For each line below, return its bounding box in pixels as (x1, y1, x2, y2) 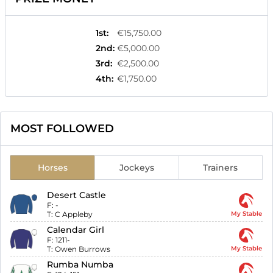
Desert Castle (47, 190, 107, 201)
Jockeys (119, 162, 154, 174)
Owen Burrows (55, 244, 111, 254)
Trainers (203, 162, 238, 174)
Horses (37, 162, 68, 174)
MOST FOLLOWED (10, 122, 114, 136)
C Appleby (55, 210, 93, 219)
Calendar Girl (47, 224, 105, 236)
